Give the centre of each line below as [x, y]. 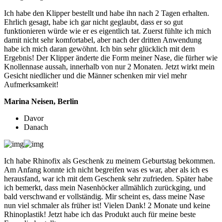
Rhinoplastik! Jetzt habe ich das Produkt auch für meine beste [100, 215]
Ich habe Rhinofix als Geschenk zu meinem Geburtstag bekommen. [110, 161]
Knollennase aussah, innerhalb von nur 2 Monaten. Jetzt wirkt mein [109, 67]
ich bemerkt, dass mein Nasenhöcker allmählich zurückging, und [105, 188]
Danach [36, 127]
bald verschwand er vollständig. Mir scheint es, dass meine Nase [104, 197]
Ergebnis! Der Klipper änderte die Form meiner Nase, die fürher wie [111, 58]
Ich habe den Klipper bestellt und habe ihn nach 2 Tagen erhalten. [107, 13]
